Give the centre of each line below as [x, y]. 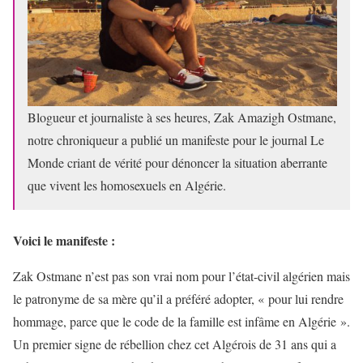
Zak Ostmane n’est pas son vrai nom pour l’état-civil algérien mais [181, 275]
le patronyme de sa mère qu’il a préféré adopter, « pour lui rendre [178, 298]
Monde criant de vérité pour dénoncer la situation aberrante [177, 162]
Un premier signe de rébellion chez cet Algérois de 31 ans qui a [175, 344]
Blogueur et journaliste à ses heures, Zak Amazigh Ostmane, [182, 117]
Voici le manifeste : [64, 240]
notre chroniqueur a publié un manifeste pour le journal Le [176, 139]
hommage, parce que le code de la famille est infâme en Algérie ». [181, 321]
